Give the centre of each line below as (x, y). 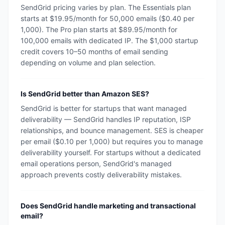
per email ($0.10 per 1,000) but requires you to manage (112, 141)
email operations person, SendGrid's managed (96, 163)
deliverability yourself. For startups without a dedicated (111, 152)
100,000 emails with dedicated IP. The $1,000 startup (109, 40)
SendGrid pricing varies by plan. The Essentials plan (106, 7)
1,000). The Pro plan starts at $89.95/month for (99, 29)
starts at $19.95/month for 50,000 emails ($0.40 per (107, 18)
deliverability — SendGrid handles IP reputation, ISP (106, 119)
